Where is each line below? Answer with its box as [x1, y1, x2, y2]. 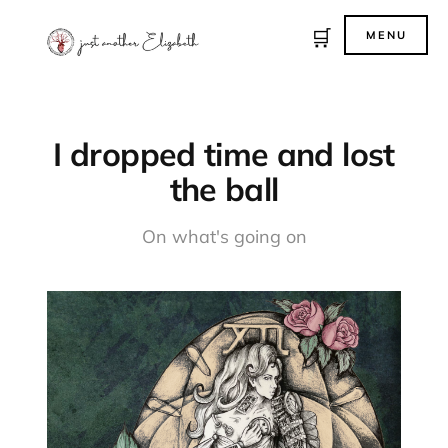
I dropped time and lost [53, 133, 395, 174]
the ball [169, 168, 279, 209]
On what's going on [141, 224, 307, 248]
